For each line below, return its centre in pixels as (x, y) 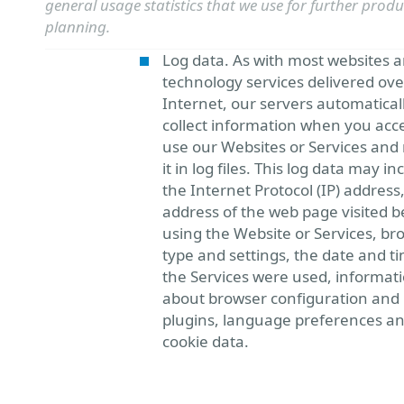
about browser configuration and (281, 298)
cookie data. (206, 341)
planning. (78, 27)
